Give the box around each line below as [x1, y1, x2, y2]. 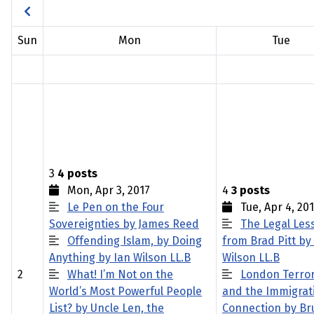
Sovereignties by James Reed [49, 217, 199, 231]
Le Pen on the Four [67, 200, 164, 214]
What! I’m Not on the [67, 268, 173, 281]
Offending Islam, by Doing [67, 234, 202, 247]
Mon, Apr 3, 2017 [59, 184, 150, 197]
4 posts [57, 167, 97, 180]
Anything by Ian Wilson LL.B [49, 251, 191, 264]
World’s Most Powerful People [49, 285, 202, 298]
